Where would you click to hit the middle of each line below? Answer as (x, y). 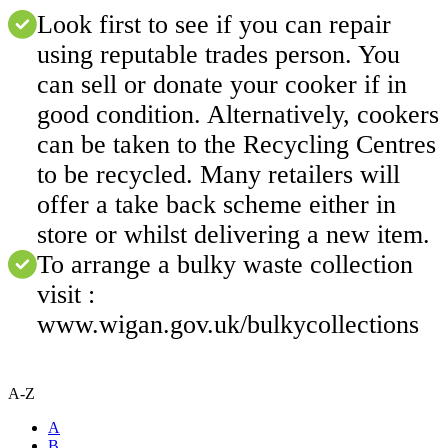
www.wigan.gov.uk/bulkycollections (228, 324)
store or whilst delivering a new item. (233, 234)
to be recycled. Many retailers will (218, 174)
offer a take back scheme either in (216, 204)
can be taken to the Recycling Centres (236, 144)
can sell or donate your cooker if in (222, 84)
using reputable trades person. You (218, 54)
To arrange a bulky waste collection (225, 264)
